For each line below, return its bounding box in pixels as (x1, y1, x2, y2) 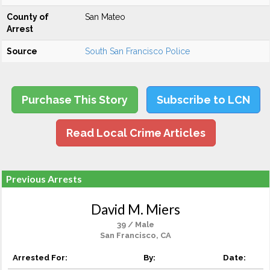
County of (7, 12, 49, 22)
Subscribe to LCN (156, 93, 250, 106)
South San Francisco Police (85, 46, 190, 56)
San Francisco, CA (100, 231, 171, 240)
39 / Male (117, 220, 154, 229)
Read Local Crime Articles (66, 127, 206, 139)
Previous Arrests (6, 173, 82, 184)
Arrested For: (13, 253, 67, 262)
